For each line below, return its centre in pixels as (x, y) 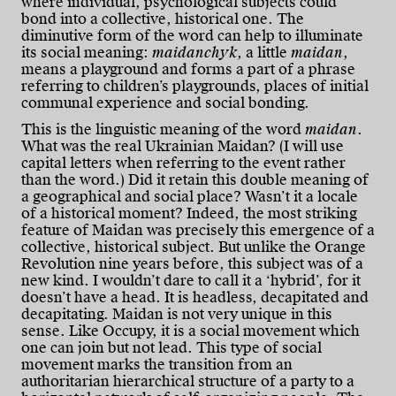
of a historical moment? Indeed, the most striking (189, 213)
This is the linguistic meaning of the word (163, 129)
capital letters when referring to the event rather (183, 163)
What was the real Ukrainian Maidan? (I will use (183, 146)
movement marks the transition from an (157, 364)
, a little (264, 52)
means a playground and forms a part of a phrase (188, 69)
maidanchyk (194, 52)
